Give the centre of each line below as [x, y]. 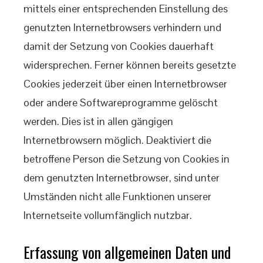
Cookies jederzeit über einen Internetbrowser [125, 84]
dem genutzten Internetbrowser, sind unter [122, 178]
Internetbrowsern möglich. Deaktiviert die [117, 140]
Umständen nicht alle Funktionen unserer [117, 196]
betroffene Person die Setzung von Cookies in [127, 159]
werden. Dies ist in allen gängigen [98, 121]
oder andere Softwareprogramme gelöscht [121, 102]
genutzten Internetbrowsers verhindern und [122, 27]
